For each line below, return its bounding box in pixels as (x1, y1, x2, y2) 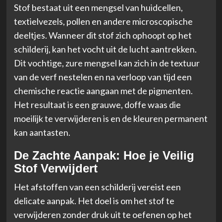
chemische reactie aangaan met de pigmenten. (13, 85, 193, 96)
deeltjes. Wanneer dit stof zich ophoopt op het (13, 29, 192, 41)
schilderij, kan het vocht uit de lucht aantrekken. (13, 43, 197, 55)
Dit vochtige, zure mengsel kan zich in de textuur (13, 57, 200, 68)
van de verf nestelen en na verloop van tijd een (13, 71, 192, 82)
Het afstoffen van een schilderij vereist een (13, 181, 181, 192)
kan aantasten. (13, 126, 70, 138)
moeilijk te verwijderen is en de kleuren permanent (13, 112, 208, 124)
